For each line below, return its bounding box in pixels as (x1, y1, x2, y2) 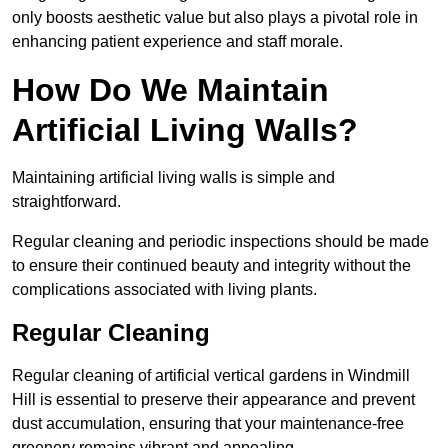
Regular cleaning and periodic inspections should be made (12, 232, 429, 250)
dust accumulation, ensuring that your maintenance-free (12, 414, 404, 432)
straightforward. (12, 192, 121, 210)
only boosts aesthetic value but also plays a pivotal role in (12, 8, 418, 26)
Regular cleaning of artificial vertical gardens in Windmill (12, 366, 410, 384)
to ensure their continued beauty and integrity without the (12, 256, 411, 274)
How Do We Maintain (12, 71, 329, 108)
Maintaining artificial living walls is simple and (12, 168, 335, 186)
